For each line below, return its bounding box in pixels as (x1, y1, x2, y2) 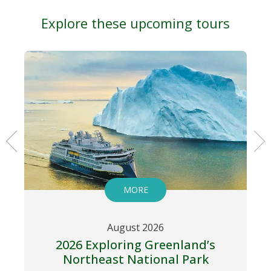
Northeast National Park (62, 251, 209, 267)
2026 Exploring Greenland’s (56, 237, 215, 253)
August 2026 (107, 221, 164, 234)
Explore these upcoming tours (41, 14, 230, 32)
